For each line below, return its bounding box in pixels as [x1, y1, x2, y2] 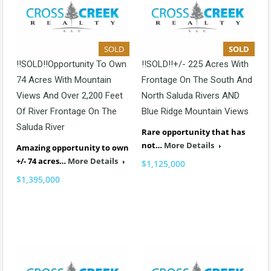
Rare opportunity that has [142, 126, 245, 138]
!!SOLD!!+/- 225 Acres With [142, 59, 249, 70]
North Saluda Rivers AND [142, 90, 240, 102]
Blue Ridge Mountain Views [142, 106, 249, 117]
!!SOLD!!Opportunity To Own [16, 59, 126, 70]
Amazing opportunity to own [16, 142, 129, 154]
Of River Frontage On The [16, 106, 117, 117]
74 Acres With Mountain [16, 74, 111, 86]
